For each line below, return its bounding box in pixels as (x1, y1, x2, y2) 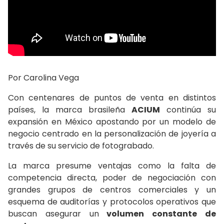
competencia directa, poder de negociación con (8, 171, 216, 183)
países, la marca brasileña (8, 103, 131, 115)
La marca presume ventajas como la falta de (8, 159, 216, 171)
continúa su (160, 103, 216, 115)
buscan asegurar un (8, 207, 99, 219)
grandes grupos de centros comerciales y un (8, 183, 216, 195)
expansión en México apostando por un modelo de (8, 115, 216, 127)
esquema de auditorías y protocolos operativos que (8, 195, 216, 207)
